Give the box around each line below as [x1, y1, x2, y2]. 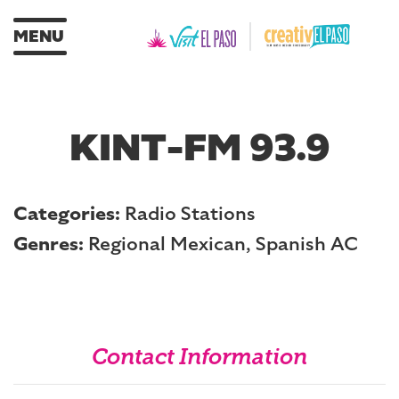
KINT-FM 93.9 [69, 122, 330, 174]
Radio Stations [120, 200, 256, 227]
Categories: [13, 200, 120, 227]
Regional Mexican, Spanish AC [84, 231, 358, 257]
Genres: [13, 231, 84, 257]
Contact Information [92, 348, 307, 370]
